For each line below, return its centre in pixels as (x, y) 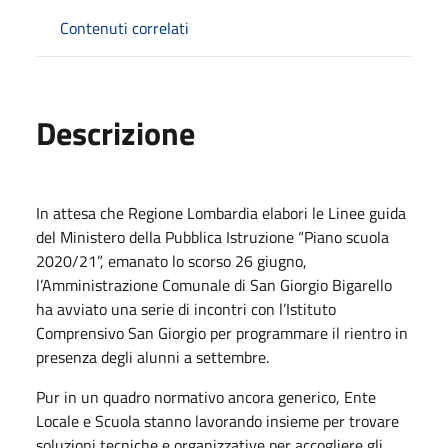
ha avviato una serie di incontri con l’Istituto (186, 308)
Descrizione (115, 132)
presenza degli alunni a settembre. (152, 356)
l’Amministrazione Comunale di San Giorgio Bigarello (214, 284)
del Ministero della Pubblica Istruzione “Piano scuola (212, 236)
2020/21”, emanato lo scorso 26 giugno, (171, 260)
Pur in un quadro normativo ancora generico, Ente (206, 396)
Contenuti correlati (124, 27)
